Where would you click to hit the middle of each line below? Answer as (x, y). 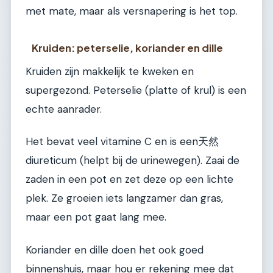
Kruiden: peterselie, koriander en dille (128, 48)
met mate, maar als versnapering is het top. (132, 11)
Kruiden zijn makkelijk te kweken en (110, 71)
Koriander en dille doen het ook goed (115, 250)
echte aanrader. (64, 109)
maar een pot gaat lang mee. (96, 217)
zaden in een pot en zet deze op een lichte (129, 179)
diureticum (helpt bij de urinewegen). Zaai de (133, 161)
